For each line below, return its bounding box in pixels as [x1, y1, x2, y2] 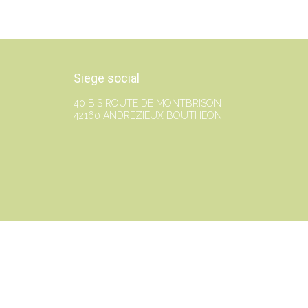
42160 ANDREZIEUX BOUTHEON [74, 110, 222, 121]
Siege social [74, 71, 140, 85]
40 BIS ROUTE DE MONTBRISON [74, 98, 221, 109]
